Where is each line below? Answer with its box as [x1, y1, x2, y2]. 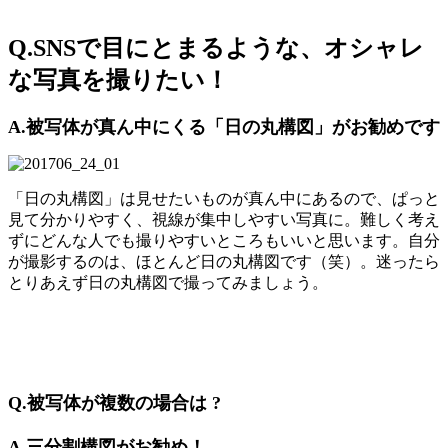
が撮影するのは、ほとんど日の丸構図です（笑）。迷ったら [8, 253, 440, 271]
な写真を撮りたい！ [8, 66, 229, 93]
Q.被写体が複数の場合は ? [8, 393, 221, 414]
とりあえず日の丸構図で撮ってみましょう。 [8, 274, 328, 292]
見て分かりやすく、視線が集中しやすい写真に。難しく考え [8, 211, 440, 229]
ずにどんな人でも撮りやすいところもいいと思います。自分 [8, 232, 440, 250]
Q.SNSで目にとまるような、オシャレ [8, 34, 424, 61]
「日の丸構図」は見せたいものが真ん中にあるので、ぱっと [8, 190, 440, 208]
